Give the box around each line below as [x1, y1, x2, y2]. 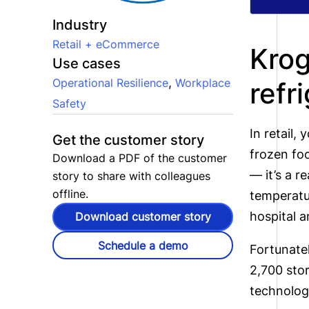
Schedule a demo [97, 238, 188, 252]
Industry [52, 16, 107, 33]
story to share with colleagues [52, 168, 210, 183]
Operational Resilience [52, 75, 168, 90]
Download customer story [74, 210, 211, 224]
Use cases [52, 54, 121, 72]
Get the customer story [52, 131, 204, 148]
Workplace [175, 75, 230, 90]
